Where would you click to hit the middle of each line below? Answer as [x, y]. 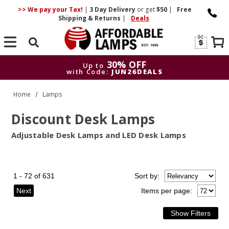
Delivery [122, 9]
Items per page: [166, 191]
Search [34, 56]
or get [146, 9]
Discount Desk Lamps [83, 119]
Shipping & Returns [90, 18]
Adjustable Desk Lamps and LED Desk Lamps [98, 135]
